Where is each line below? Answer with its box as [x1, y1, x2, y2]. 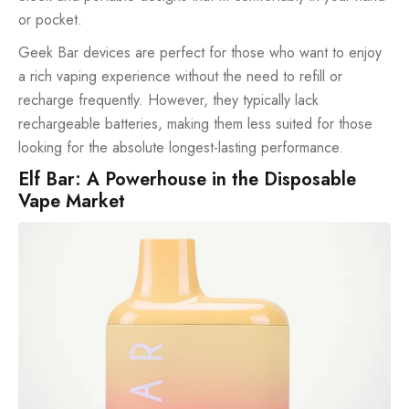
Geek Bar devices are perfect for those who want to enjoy [18, 41, 382, 63]
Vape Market [18, 187, 125, 215]
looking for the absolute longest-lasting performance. [18, 136, 343, 158]
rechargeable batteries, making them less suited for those [18, 112, 372, 134]
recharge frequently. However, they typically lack [18, 89, 319, 110]
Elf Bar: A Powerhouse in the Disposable [18, 165, 356, 193]
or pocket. [18, 8, 82, 30]
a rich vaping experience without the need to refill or [18, 65, 342, 87]
